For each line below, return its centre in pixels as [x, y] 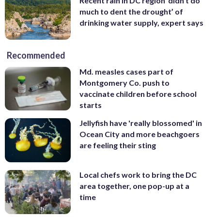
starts [91, 105]
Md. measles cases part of [126, 71]
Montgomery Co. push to [124, 82]
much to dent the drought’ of [131, 12]
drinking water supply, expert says [141, 23]
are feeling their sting [118, 145]
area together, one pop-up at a [134, 186]
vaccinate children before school [138, 93]
